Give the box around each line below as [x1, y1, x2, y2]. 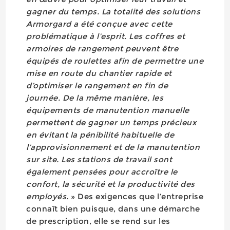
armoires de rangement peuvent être [26, 44, 179, 53]
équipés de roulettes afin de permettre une [26, 56, 204, 66]
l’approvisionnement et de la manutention [26, 142, 200, 152]
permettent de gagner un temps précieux [26, 118, 197, 127]
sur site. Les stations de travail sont [26, 155, 172, 164]
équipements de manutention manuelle [26, 105, 189, 115]
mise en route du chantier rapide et [26, 68, 172, 78]
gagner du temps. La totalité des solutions [26, 7, 201, 16]
